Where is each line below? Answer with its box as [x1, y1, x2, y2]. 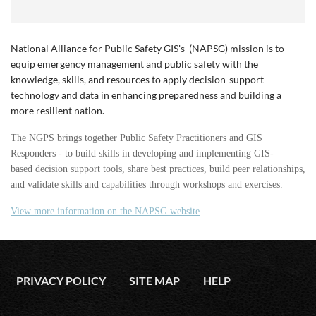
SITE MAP [129, 273, 180, 287]
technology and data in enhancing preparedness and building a [11, 88, 281, 101]
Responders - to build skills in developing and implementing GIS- [11, 147, 274, 159]
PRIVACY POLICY [16, 273, 106, 287]
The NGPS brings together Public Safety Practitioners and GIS [11, 132, 262, 143]
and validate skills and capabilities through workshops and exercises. [11, 178, 283, 190]
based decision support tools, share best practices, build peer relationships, [11, 163, 305, 174]
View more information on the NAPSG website [11, 205, 200, 217]
